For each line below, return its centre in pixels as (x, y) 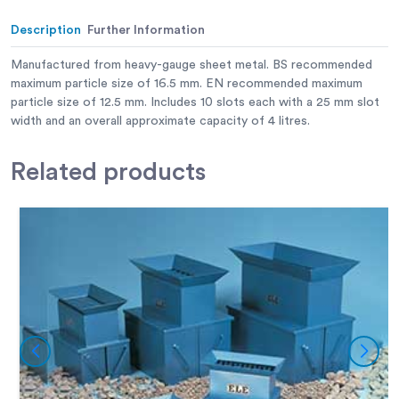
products (151, 172)
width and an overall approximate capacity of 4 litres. (160, 122)
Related (54, 172)
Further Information (146, 31)
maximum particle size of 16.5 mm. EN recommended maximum (187, 84)
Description (46, 31)
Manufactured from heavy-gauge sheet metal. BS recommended (191, 65)
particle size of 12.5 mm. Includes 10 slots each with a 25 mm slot (195, 103)
